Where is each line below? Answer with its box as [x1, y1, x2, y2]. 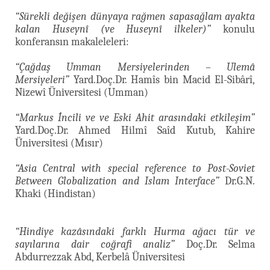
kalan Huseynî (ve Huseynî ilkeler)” [15, 22, 212, 36]
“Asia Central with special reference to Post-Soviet [15, 162, 255, 175]
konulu [211, 22, 256, 36]
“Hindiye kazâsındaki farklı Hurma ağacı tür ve [15, 225, 255, 238]
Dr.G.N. [219, 174, 255, 187]
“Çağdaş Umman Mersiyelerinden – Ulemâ [15, 60, 255, 74]
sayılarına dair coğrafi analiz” [15, 237, 175, 251]
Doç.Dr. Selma [175, 237, 256, 251]
